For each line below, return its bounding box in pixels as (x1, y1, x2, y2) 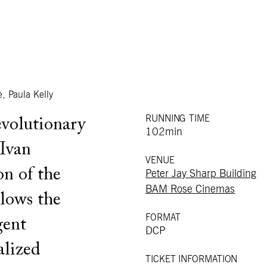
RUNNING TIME (145, 113, 210, 123)
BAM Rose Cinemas (145, 184, 235, 195)
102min (145, 126, 182, 138)
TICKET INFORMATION (145, 254, 238, 264)
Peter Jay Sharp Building (145, 168, 256, 179)
